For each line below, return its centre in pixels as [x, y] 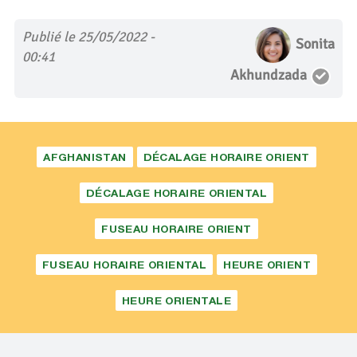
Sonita [316, 44]
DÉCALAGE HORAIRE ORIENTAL [176, 193]
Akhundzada [269, 75]
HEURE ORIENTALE [176, 301]
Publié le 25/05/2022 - [88, 37]
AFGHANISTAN [85, 157]
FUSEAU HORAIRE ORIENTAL [124, 265]
